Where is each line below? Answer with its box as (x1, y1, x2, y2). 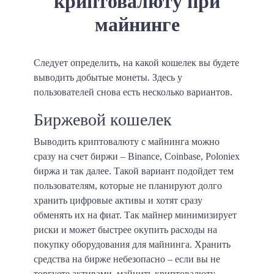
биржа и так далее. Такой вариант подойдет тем (34, 166, 234, 177)
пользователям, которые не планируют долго (34, 180, 222, 191)
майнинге (94, 13, 180, 36)
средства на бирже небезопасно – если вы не (34, 254, 220, 265)
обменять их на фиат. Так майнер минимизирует (34, 210, 237, 221)
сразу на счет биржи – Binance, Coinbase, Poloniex (34, 151, 240, 162)
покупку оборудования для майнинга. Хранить (34, 239, 231, 250)
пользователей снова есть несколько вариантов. (34, 87, 232, 98)
